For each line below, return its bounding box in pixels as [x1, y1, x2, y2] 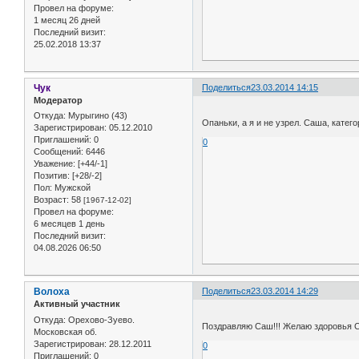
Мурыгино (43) [66, 111, 127, 121]
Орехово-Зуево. [66, 314, 135, 325]
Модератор [34, 95, 83, 106]
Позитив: [34, 171, 70, 181]
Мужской [52, 183, 91, 193]
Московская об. [34, 326, 97, 337]
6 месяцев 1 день [34, 219, 105, 229]
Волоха [34, 286, 70, 298]
